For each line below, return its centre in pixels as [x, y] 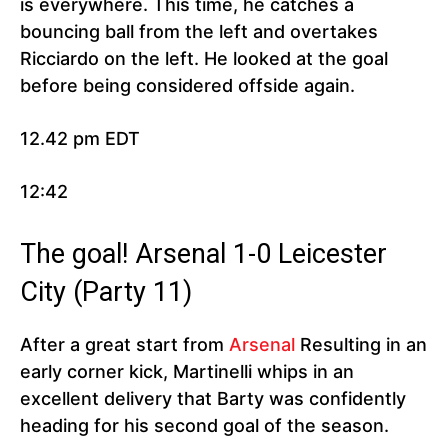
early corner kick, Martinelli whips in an [187, 372]
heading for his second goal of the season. [204, 426]
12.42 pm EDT [80, 139]
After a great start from [124, 345]
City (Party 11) [106, 292]
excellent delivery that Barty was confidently [213, 399]
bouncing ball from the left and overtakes [199, 32]
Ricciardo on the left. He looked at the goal [204, 59]
